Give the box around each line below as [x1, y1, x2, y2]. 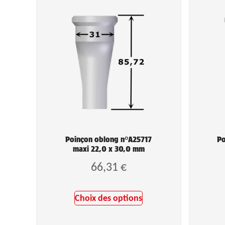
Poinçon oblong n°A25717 [65, 135, 152, 144]
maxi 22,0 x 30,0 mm [72, 144, 145, 154]
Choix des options [75, 192, 143, 203]
